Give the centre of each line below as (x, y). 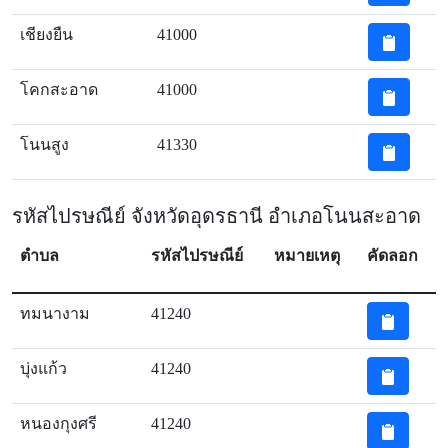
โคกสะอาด (59, 89)
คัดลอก (392, 255)
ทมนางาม (55, 313)
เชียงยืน (46, 34)
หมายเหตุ (307, 255)
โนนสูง (44, 144)
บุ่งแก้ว (43, 368)
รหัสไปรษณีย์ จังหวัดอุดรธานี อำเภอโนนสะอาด (216, 216)
